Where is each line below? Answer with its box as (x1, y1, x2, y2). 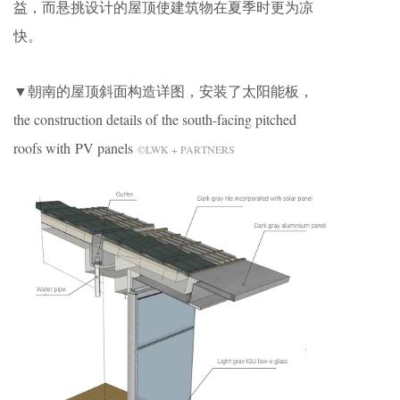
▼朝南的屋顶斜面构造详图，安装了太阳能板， (13, 81, 313, 101)
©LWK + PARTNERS (137, 142, 235, 157)
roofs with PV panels (13, 138, 137, 158)
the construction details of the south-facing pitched (13, 110, 296, 129)
